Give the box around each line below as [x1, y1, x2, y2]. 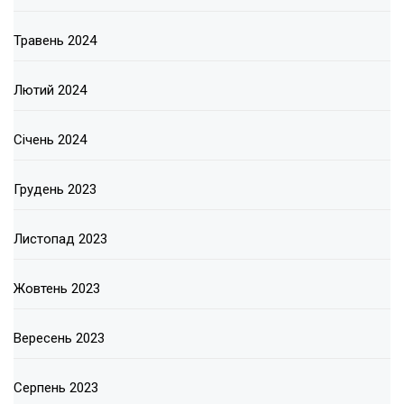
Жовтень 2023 [14, 280, 100, 298]
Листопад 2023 [14, 231, 107, 248]
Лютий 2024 [14, 82, 87, 99]
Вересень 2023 [14, 330, 105, 347]
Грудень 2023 [14, 181, 96, 198]
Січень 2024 [14, 132, 87, 149]
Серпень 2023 [14, 380, 98, 397]
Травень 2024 [14, 32, 96, 50]
